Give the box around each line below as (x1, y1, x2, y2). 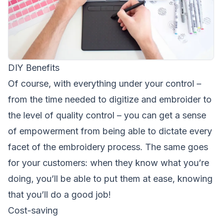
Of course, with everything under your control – (8, 78, 201, 89)
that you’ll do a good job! (8, 189, 111, 200)
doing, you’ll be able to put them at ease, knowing (8, 173, 213, 184)
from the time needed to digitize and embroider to (8, 94, 212, 105)
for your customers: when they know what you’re (8, 157, 209, 168)
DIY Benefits (8, 62, 59, 73)
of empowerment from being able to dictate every (8, 125, 212, 136)
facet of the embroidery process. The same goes (8, 141, 208, 152)
